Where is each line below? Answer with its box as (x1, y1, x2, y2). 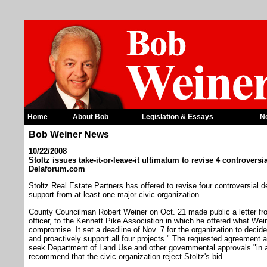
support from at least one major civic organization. (29, 190, 201, 200)
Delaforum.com (29, 164, 85, 173)
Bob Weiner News (29, 129, 109, 139)
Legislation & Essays (142, 113, 213, 121)
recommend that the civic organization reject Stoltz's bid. (29, 252, 225, 261)
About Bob (73, 113, 108, 121)
